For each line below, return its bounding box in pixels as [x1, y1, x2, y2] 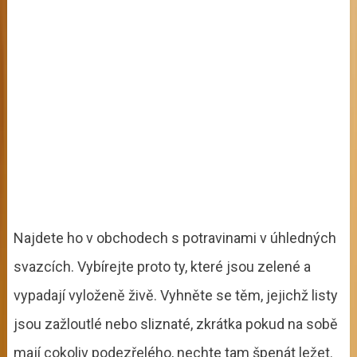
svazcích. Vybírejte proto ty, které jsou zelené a [13, 257, 311, 275]
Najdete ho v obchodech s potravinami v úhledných [13, 229, 336, 246]
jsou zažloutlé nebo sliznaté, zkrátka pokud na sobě [13, 315, 338, 332]
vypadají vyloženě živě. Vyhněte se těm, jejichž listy [13, 286, 338, 304]
